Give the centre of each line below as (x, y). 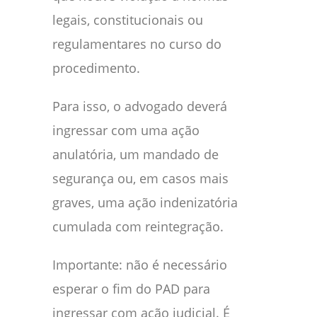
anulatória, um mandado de (136, 154)
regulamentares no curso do (137, 44)
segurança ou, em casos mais (140, 178)
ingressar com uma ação (126, 130)
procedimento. (96, 68)
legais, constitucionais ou (128, 19)
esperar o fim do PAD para (131, 288)
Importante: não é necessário (140, 264)
